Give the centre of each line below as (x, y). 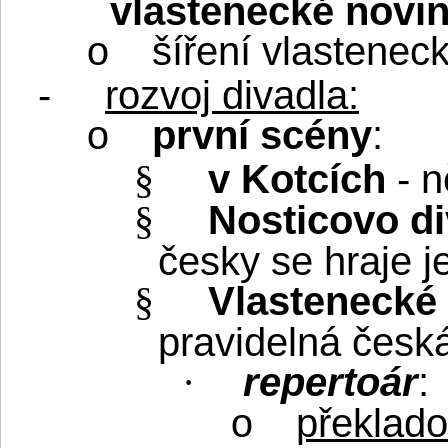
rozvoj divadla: (232, 94)
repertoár (330, 381)
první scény (262, 134)
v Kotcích (297, 178)
